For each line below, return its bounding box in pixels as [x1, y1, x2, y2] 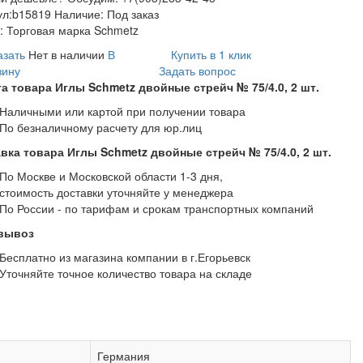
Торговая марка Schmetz [6, 22, 139, 38]
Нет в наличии [28, 46, 105, 62]
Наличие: [51, 6, 107, 22]
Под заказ [107, 6, 159, 22]
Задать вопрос [159, 62, 236, 79]
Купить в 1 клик [171, 46, 251, 62]
